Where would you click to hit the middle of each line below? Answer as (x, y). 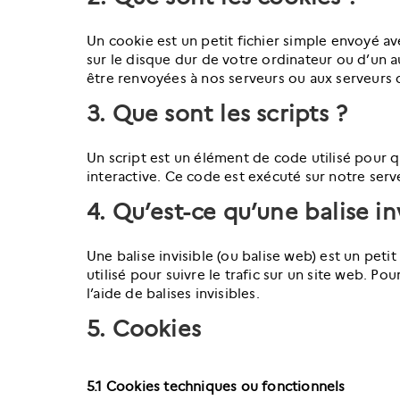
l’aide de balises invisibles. (173, 294)
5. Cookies (144, 329)
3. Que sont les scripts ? (217, 114)
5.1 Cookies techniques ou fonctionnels (216, 387)
